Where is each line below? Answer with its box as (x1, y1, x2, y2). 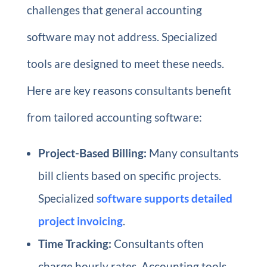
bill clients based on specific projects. (38, 169, 221, 182)
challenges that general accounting (26, 3, 202, 17)
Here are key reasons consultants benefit (26, 83, 231, 97)
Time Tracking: (38, 237, 111, 250)
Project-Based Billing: (38, 146, 147, 160)
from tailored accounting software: (26, 110, 202, 124)
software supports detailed (96, 191, 232, 205)
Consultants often (111, 237, 204, 250)
